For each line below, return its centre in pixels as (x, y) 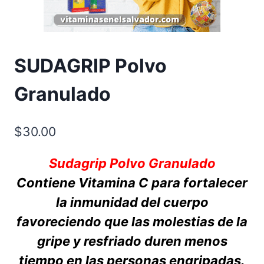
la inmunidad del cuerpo (132, 202)
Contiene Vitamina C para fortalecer (132, 182)
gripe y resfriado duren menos (132, 241)
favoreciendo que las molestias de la (132, 221)
